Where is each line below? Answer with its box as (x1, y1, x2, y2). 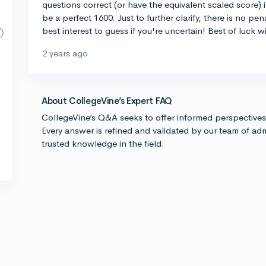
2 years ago (42, 47, 88, 59)
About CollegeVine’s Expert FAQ (42, 95, 172, 106)
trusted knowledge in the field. (42, 138, 164, 149)
